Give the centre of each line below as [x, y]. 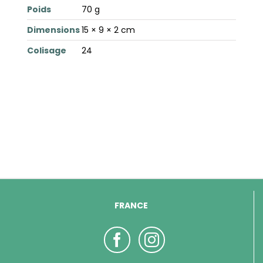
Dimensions [53, 30]
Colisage [46, 50]
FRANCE [131, 206]
